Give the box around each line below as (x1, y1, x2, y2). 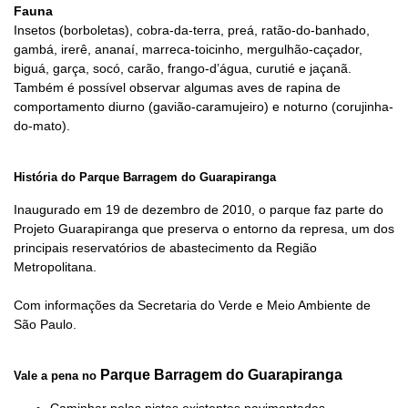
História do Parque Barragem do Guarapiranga (14, 169, 276, 184)
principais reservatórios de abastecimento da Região (14, 240, 317, 255)
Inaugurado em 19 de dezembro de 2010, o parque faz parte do (14, 201, 383, 217)
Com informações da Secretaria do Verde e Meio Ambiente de (14, 297, 371, 312)
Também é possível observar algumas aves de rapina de (14, 79, 341, 95)
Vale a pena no (14, 368, 100, 382)
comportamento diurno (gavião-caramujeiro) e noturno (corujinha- (14, 98, 393, 114)
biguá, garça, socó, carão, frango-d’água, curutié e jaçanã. (14, 60, 352, 76)
